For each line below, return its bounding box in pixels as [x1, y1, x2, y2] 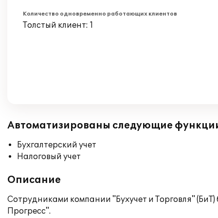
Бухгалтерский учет [17, 140, 96, 150]
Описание [7, 174, 61, 186]
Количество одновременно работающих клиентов [23, 11, 177, 17]
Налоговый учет [17, 152, 81, 162]
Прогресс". [7, 206, 51, 216]
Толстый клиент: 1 [23, 20, 93, 30]
